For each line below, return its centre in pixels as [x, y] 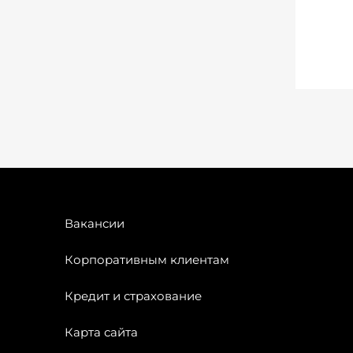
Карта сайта [101, 332]
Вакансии [95, 223]
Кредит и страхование [133, 296]
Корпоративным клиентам [147, 260]
